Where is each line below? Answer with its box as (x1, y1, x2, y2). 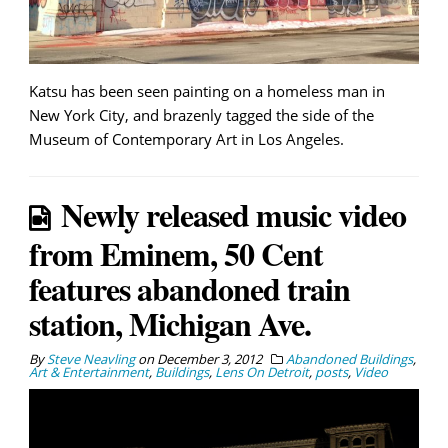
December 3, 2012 (157, 349, 262, 368)
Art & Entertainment (29, 362, 149, 381)
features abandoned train (29, 264, 350, 312)
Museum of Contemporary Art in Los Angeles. (29, 128, 344, 149)
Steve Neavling (47, 349, 135, 368)
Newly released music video (61, 190, 406, 238)
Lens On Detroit (215, 362, 309, 381)
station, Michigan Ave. (29, 299, 311, 347)
